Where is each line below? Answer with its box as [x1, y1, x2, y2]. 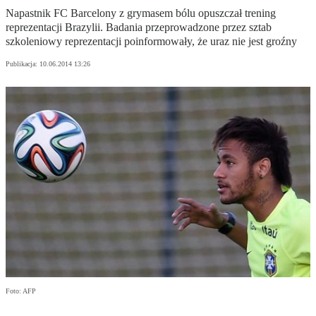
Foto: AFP [6, 287, 36, 296]
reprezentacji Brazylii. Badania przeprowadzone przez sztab [6, 21, 272, 34]
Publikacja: [6, 60, 39, 68]
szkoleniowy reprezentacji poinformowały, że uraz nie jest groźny [6, 35, 297, 48]
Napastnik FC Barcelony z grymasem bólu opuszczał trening [6, 7, 276, 20]
